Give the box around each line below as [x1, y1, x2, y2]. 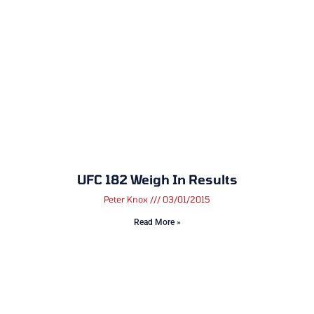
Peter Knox [104, 194, 150, 205]
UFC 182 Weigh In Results [76, 172, 238, 188]
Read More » [133, 217, 181, 228]
